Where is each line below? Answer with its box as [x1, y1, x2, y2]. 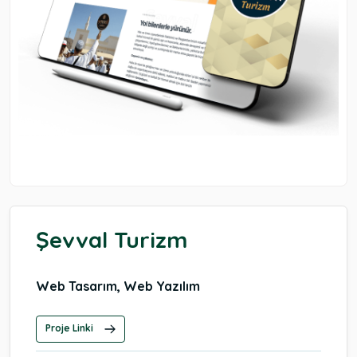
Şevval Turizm [36, 226, 187, 253]
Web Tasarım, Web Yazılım [36, 278, 200, 294]
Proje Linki [45, 322, 96, 335]
